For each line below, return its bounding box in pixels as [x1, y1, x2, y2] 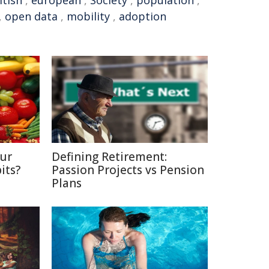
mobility [67, 9, 110, 23]
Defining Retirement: [52, 149, 167, 165]
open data [5, 9, 58, 23]
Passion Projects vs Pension [52, 162, 204, 178]
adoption [119, 9, 166, 23]
